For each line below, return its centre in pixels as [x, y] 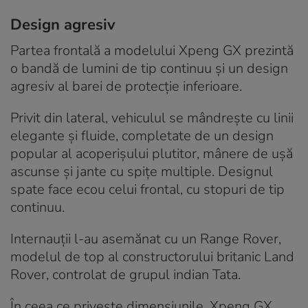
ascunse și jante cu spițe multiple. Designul [142, 172]
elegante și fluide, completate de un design [142, 136]
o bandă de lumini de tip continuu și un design [149, 68]
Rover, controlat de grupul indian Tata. [125, 275]
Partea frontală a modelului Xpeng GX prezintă [152, 51]
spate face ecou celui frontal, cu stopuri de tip [147, 189]
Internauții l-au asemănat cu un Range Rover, [146, 239]
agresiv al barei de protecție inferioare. [126, 86]
